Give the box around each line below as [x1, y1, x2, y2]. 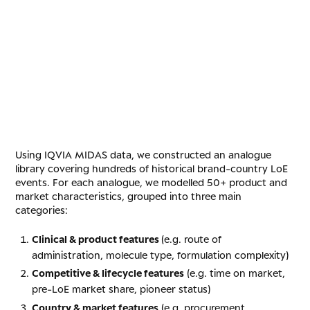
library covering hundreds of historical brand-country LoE [15, 162, 289, 174]
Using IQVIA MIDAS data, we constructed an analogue [15, 148, 272, 161]
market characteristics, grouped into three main [15, 190, 242, 202]
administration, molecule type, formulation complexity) [32, 248, 289, 261]
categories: [15, 203, 69, 216]
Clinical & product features [32, 232, 161, 245]
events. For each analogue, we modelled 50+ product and [15, 176, 288, 188]
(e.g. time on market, [184, 267, 285, 280]
